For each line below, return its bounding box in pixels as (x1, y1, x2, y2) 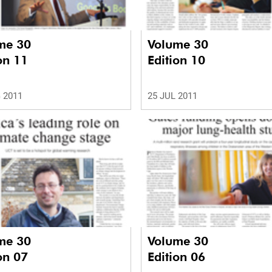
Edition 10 (148, 53, 205, 68)
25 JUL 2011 (148, 90, 197, 102)
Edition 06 (148, 249, 205, 264)
